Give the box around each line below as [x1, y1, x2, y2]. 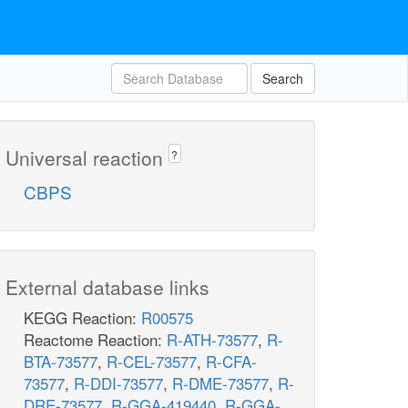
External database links [5, 273, 209, 301]
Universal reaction [5, 144, 168, 171]
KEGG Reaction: [24, 306, 141, 330]
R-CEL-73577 [107, 350, 197, 373]
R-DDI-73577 [74, 372, 163, 395]
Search [262, 69, 303, 87]
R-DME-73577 [172, 372, 269, 395]
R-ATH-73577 [167, 328, 258, 352]
